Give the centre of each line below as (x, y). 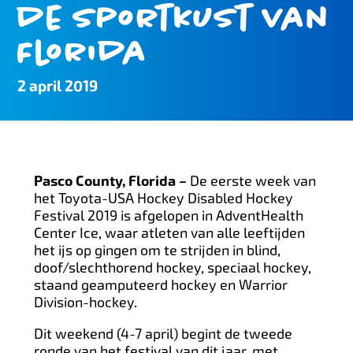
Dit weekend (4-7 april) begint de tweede (163, 333)
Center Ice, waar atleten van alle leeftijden (169, 232)
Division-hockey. (85, 302)
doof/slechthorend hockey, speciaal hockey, (172, 267)
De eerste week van (253, 180)
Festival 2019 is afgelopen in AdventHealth (168, 215)
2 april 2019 (58, 86)
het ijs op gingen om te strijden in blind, (157, 250)
